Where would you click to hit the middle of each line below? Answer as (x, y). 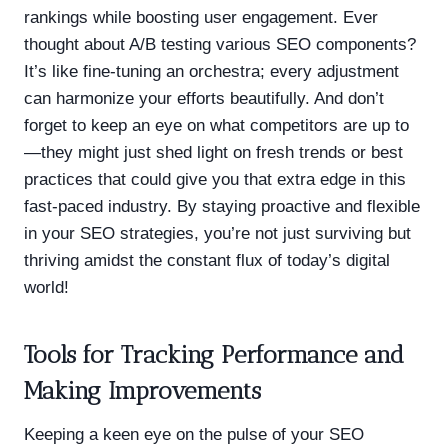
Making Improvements (142, 390)
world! (46, 287)
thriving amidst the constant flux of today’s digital (207, 260)
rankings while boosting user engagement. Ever (201, 17)
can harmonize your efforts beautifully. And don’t (204, 98)
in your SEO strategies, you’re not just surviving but (217, 233)
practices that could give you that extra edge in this (215, 179)
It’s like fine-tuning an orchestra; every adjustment (211, 71)
